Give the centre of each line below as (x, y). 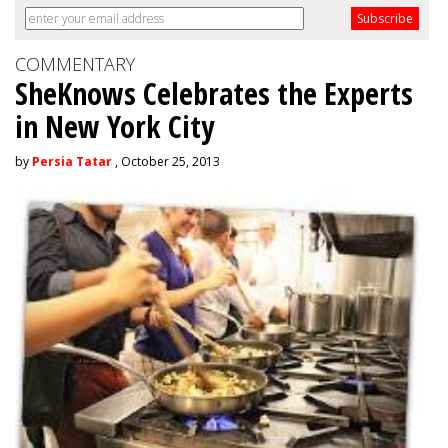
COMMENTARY (75, 63)
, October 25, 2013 (166, 161)
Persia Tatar (72, 161)
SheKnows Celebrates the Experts (214, 93)
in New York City (114, 126)
